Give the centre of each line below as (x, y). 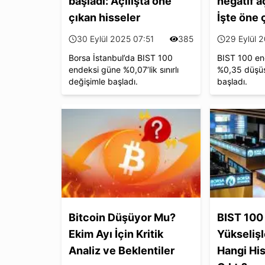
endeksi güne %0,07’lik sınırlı (124, 69)
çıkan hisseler (104, 17)
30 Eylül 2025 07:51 (115, 38)
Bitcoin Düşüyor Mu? (122, 217)
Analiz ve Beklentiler (122, 250)
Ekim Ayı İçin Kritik (116, 234)
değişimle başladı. (103, 81)
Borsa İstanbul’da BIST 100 (121, 57)
